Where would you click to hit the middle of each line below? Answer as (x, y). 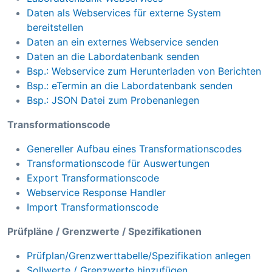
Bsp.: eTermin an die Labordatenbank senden (130, 86)
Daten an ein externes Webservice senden (123, 42)
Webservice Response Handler (96, 193)
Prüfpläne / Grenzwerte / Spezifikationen (104, 232)
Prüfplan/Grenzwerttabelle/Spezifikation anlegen (139, 256)
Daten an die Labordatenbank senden (113, 57)
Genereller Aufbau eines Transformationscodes (134, 149)
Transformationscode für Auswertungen (118, 164)
